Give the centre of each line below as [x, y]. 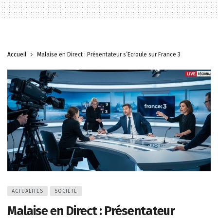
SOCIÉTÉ [66, 191]
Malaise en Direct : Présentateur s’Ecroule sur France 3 [109, 54]
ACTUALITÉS [27, 191]
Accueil [17, 54]
